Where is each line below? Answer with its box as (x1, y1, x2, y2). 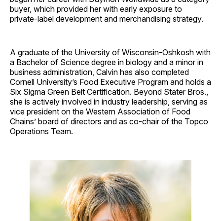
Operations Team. (10, 126, 73, 136)
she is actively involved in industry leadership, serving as (10, 96, 208, 107)
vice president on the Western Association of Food (10, 106, 190, 116)
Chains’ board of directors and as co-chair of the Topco (10, 116, 208, 126)
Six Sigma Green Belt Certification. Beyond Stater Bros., (10, 86, 208, 97)
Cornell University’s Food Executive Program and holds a (10, 76, 211, 87)
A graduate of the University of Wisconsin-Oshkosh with (10, 47, 211, 57)
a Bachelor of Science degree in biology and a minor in (10, 57, 203, 67)
